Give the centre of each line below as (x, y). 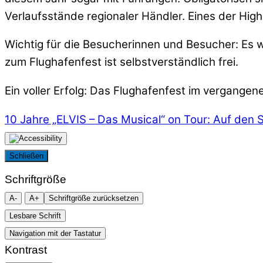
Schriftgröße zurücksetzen (94, 198)
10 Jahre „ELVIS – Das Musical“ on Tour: (107, 119)
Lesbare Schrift (35, 215)
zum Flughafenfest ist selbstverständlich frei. (122, 62)
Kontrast (26, 249)
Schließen (26, 156)
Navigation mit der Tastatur (55, 233)
